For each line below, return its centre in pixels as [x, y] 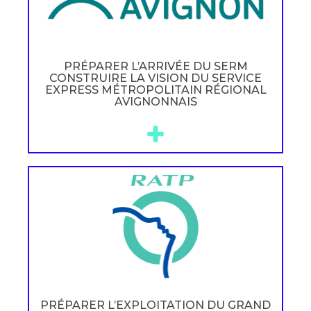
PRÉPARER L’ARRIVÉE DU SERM [155, 66]
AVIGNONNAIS [155, 101]
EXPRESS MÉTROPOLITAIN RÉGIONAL [155, 90]
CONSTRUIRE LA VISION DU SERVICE [155, 78]
